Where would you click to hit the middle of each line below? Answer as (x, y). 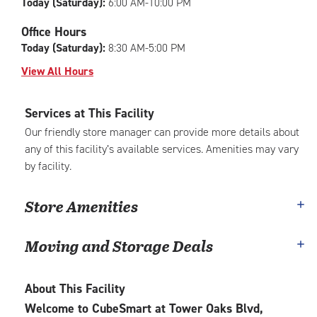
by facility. (48, 166)
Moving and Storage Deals (119, 246)
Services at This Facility (90, 113)
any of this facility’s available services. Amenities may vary (162, 149)
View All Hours (57, 71)
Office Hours (54, 32)
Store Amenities (81, 206)
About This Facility (75, 289)
